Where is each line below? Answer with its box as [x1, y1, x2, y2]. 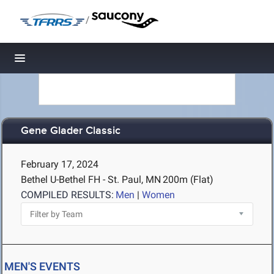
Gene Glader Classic [21, 124, 120, 138]
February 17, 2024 [21, 158, 98, 170]
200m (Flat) [163, 174, 213, 185]
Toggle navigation [20, 55, 103, 68]
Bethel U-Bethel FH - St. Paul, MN [21, 174, 161, 185]
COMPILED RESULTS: [21, 189, 114, 201]
